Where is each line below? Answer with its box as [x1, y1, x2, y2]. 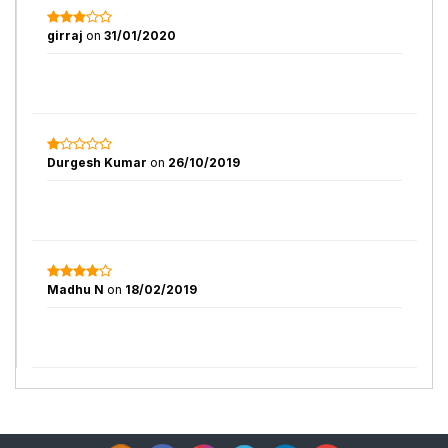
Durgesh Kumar [47, 155, 150, 170]
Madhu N [47, 282, 104, 297]
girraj [47, 28, 86, 43]
